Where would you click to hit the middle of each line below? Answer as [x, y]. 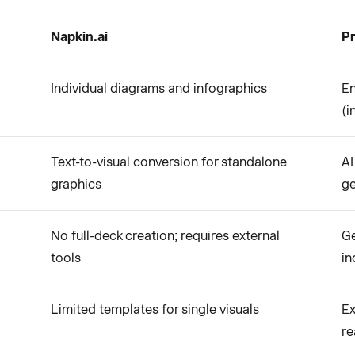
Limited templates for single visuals [155, 309]
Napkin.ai [79, 37]
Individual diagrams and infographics [159, 88]
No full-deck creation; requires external [165, 236]
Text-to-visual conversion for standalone [169, 162]
